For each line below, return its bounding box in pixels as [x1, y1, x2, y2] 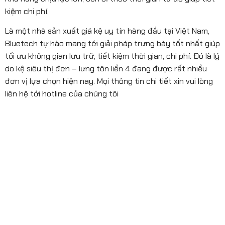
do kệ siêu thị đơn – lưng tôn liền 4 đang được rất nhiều [5, 63, 207, 74]
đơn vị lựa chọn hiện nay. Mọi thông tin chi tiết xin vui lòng [5, 76, 213, 87]
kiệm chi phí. [5, 6, 49, 17]
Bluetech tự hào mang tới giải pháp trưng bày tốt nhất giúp [5, 38, 220, 49]
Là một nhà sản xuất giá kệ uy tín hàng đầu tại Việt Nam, [5, 26, 209, 37]
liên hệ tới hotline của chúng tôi [5, 88, 119, 99]
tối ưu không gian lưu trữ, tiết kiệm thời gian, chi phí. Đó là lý [5, 51, 219, 62]
